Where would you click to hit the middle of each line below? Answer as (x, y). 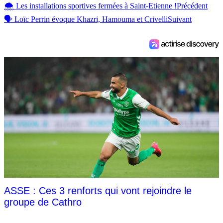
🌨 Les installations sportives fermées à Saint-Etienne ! (90, 5)
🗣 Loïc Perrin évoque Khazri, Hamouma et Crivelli (86, 19)
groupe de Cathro (43, 202)
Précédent (192, 5)
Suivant (180, 19)
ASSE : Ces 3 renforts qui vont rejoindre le (98, 190)
